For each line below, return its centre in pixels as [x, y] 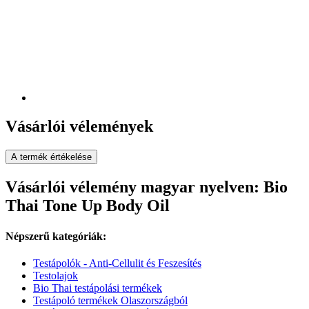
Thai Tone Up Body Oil [88, 206]
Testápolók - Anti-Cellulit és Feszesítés [117, 263]
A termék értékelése [51, 157]
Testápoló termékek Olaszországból [110, 300]
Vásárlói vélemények [79, 127]
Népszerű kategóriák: [56, 236]
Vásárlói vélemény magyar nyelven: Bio [147, 187]
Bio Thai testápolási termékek [98, 288]
